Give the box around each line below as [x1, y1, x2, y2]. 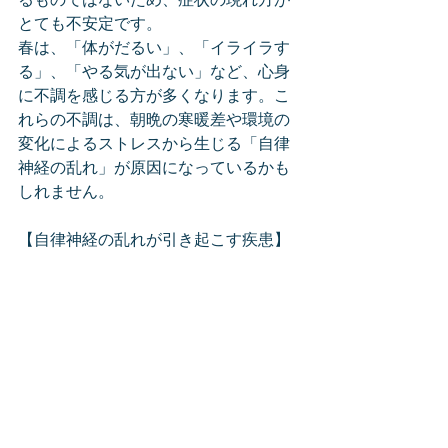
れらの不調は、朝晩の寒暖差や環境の [18, 111, 290, 131]
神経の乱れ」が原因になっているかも [18, 159, 290, 179]
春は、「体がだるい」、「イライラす [18, 39, 290, 59]
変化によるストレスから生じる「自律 [18, 135, 290, 155]
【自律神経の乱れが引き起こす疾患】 [18, 231, 290, 251]
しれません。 [18, 183, 114, 203]
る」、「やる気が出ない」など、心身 [18, 63, 290, 83]
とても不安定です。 [18, 15, 162, 35]
